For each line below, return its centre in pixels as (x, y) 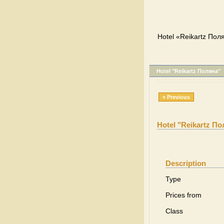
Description (186, 163)
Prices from (183, 195)
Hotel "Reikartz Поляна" (188, 71)
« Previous (176, 97)
